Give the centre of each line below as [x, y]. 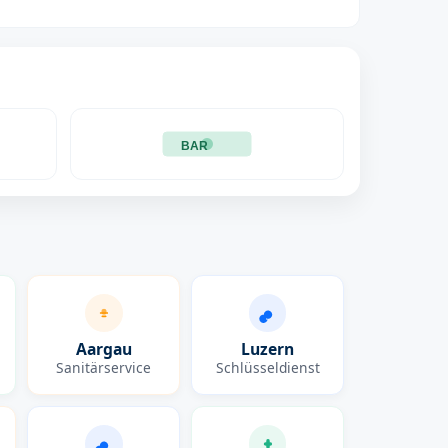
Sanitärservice [104, 367]
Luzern [268, 349]
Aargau [103, 349]
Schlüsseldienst [267, 367]
